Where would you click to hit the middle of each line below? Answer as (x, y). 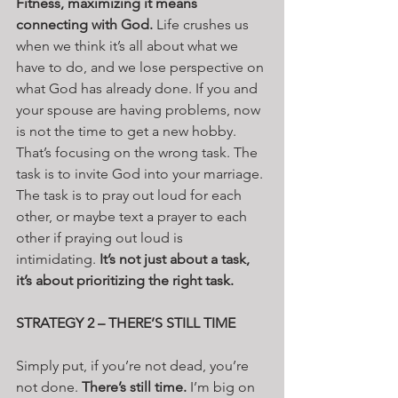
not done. (49, 386)
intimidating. (58, 259)
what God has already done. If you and (139, 88)
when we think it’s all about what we (129, 45)
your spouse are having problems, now (140, 109)
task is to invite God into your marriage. (141, 173)
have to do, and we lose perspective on (142, 67)
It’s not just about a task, (176, 259)
